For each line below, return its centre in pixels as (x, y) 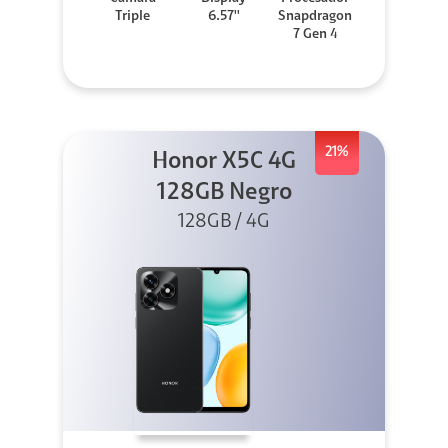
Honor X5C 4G (224, 162)
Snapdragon (315, 17)
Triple (133, 17)
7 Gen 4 (315, 35)
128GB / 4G (224, 222)
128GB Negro (224, 193)
